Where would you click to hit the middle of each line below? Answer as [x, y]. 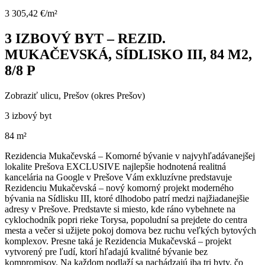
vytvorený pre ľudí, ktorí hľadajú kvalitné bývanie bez [106, 251]
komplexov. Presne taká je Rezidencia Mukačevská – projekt [118, 241]
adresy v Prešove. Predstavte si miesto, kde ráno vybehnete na [120, 209]
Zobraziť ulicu [32, 95]
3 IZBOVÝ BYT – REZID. [85, 38]
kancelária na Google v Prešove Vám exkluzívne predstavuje [118, 177]
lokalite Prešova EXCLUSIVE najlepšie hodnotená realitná [115, 166]
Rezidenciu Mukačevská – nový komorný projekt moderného [119, 188]
